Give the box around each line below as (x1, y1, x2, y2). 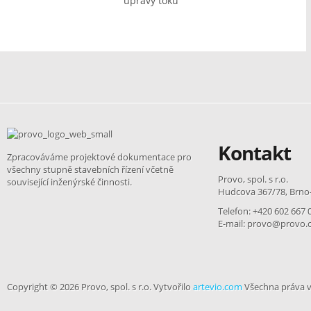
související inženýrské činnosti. (7, 176, 132, 188)
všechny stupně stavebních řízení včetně (7, 163, 174, 176)
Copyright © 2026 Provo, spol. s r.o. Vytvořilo (7, 280, 193, 293)
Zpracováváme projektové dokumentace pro (7, 151, 192, 163)
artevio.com (193, 280, 242, 293)
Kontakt (218, 140, 291, 166)
